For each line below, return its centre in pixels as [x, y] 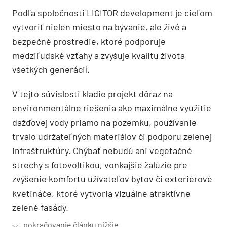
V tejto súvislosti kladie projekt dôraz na [92, 93]
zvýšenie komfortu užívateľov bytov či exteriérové [112, 179]
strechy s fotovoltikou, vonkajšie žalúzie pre [100, 164]
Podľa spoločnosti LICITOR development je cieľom [112, 12]
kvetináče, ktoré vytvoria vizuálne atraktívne [101, 193]
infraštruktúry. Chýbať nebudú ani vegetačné [102, 150]
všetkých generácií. [51, 69]
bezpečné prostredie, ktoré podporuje [89, 41]
